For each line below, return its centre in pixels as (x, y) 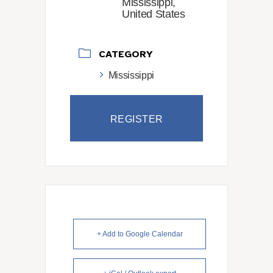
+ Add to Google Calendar (140, 234)
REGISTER (136, 119)
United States (154, 14)
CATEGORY (126, 55)
